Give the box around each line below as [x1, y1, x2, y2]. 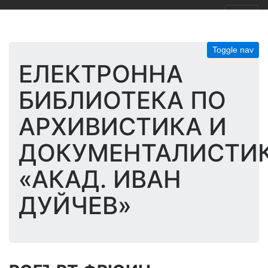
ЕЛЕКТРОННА [19, 59, 183, 89]
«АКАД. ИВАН [19, 165, 181, 194]
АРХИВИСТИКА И [19, 112, 227, 141]
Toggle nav [212, 45, 254, 54]
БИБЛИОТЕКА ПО [19, 86, 226, 115]
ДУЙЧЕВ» [19, 191, 132, 220]
